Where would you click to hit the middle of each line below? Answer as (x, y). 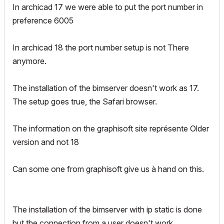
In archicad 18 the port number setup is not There (101, 47)
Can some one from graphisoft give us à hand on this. (108, 169)
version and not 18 (46, 142)
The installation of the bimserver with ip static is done (107, 209)
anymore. (29, 61)
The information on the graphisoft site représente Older (111, 128)
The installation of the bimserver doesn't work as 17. (106, 88)
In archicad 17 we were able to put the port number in (108, 7)
